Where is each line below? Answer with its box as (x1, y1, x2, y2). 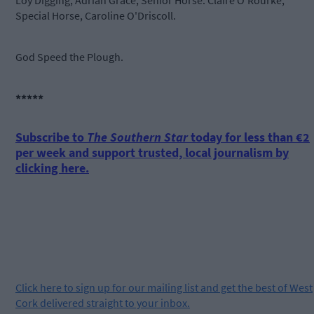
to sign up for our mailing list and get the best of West (62, 280, 313, 295)
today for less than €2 (188, 129, 310, 146)
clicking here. (15, 160, 89, 177)
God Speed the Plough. (15, 50, 123, 64)
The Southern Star (87, 129, 188, 146)
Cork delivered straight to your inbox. (15, 296, 190, 310)
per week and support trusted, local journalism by (15, 144, 289, 161)
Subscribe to (15, 129, 87, 146)
